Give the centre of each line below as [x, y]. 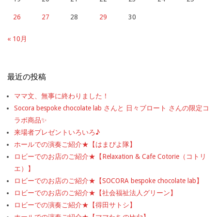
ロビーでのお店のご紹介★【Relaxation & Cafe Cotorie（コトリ [110, 156]
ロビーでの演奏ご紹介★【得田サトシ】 [75, 205]
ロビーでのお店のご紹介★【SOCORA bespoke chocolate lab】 [108, 180]
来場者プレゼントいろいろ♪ [57, 132]
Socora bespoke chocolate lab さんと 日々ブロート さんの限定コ [112, 108]
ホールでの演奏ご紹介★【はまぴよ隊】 [75, 144]
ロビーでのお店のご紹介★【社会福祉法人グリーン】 [95, 193]
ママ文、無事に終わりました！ [62, 96]
